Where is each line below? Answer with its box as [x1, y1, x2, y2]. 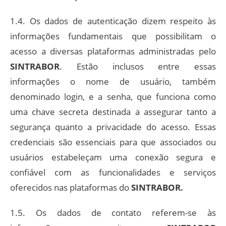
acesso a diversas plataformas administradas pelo [10, 45, 216, 57]
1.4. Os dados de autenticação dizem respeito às [10, 15, 216, 27]
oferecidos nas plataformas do [10, 181, 131, 193]
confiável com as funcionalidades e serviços [10, 166, 216, 178]
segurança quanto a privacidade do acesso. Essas [10, 121, 216, 133]
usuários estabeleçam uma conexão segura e [10, 151, 216, 163]
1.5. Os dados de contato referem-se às [10, 206, 216, 218]
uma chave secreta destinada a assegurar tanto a [10, 105, 216, 118]
